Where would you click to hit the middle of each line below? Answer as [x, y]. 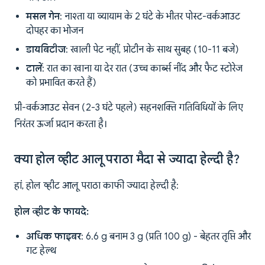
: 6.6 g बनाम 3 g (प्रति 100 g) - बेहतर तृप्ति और [166, 237]
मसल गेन [43, 17]
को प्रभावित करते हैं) [61, 83]
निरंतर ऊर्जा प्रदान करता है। [60, 125]
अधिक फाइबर [54, 237]
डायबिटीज [46, 50]
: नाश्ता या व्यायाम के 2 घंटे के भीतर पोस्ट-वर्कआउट [150, 17]
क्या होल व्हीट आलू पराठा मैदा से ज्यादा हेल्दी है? [127, 160]
